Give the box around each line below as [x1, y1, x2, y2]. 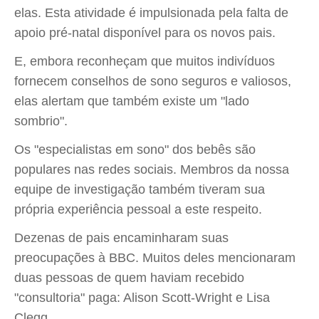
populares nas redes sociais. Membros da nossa [14, 162, 289, 177]
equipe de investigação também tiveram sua [14, 182, 265, 197]
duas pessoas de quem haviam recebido [14, 271, 244, 285]
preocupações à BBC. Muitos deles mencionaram [14, 251, 296, 265]
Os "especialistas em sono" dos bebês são [14, 142, 256, 157]
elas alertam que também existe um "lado [14, 94, 249, 108]
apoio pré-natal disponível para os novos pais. [14, 26, 276, 40]
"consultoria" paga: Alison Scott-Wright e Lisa [14, 291, 270, 305]
